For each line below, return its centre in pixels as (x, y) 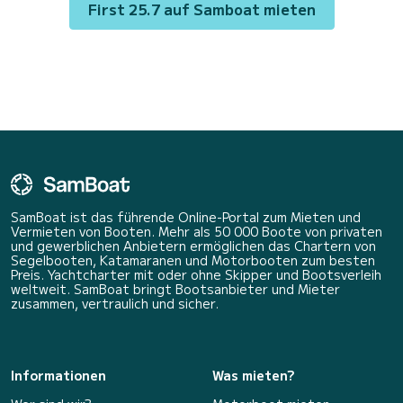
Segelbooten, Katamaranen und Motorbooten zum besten (193, 260)
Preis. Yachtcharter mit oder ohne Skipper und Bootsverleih (196, 274)
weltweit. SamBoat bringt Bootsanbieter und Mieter (175, 289)
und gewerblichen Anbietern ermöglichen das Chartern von (193, 246)
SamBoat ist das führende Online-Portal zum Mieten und (186, 217)
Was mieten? (253, 375)
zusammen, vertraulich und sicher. (115, 303)
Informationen (58, 375)
